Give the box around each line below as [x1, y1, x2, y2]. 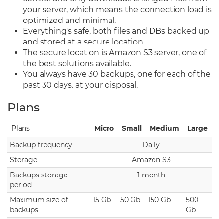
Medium [150, 124, 179, 132]
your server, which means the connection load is [23, 5, 212, 14]
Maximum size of [10, 196, 68, 204]
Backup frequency [10, 140, 72, 149]
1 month [137, 171, 165, 179]
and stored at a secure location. [23, 37, 145, 46]
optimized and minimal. [23, 16, 116, 25]
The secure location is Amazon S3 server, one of [23, 48, 206, 57]
